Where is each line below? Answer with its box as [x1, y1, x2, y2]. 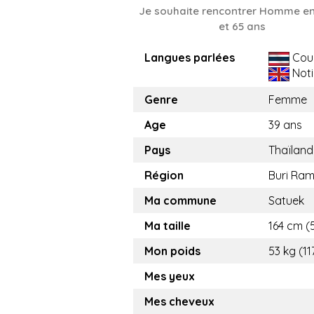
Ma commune [144, 193, 217, 208]
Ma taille [144, 219, 191, 233]
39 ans [268, 118, 302, 132]
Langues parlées [144, 50, 235, 65]
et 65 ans [218, 20, 266, 34]
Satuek [268, 193, 304, 208]
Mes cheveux [144, 294, 214, 309]
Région [144, 168, 184, 183]
